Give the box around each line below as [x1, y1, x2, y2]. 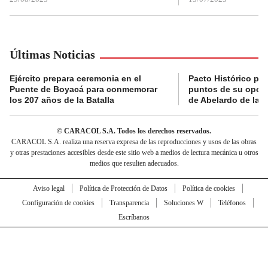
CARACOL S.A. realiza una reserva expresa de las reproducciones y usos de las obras [11, 137, 257, 146]
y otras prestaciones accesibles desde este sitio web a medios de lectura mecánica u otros [10, 148, 258, 157]
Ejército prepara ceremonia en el [10, 73, 141, 83]
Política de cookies [182, 184, 235, 193]
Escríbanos [118, 212, 150, 221]
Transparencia [109, 198, 149, 207]
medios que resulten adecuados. [89, 159, 179, 167]
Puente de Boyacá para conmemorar [10, 84, 157, 94]
